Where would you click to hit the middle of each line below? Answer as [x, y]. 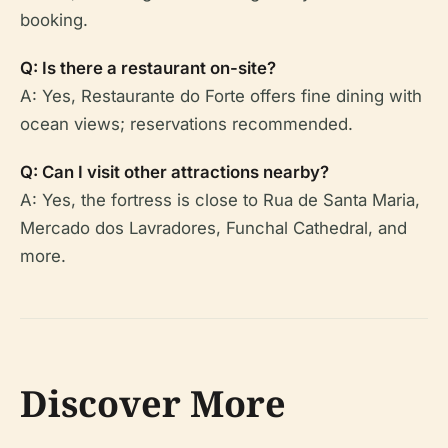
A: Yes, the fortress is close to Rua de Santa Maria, [220, 200]
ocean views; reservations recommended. [186, 124]
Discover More [153, 403]
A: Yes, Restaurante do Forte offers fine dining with [221, 96]
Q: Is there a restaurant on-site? [148, 68]
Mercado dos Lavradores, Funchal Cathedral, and [213, 228]
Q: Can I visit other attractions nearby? [174, 172]
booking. [54, 20]
